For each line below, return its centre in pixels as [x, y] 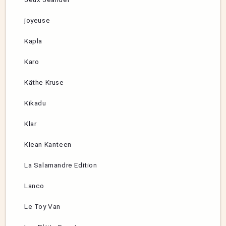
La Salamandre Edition [61, 165]
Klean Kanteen [48, 145]
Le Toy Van [42, 207]
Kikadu [35, 103]
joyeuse [37, 20]
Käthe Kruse [44, 82]
